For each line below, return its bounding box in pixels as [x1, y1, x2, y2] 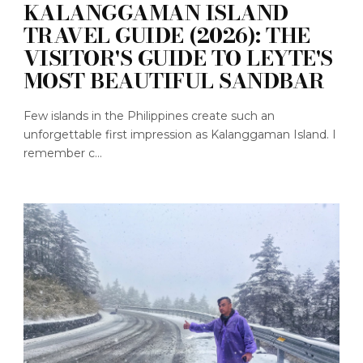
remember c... [23, 146, 102, 161]
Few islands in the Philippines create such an [23, 109, 275, 124]
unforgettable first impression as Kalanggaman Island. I [23, 127, 336, 143]
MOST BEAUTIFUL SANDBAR [23, 65, 325, 97]
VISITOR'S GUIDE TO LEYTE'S [23, 42, 333, 75]
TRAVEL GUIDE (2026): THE [23, 19, 310, 52]
